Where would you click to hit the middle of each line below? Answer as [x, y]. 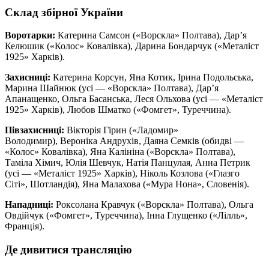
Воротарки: [30, 35]
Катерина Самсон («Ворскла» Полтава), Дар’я [151, 35]
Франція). [25, 226]
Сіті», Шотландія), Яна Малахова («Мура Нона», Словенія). [127, 184]
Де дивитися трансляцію [68, 250]
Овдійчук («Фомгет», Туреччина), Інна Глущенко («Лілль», [126, 216]
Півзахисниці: [35, 130]
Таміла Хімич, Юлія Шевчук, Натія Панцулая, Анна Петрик [128, 163]
